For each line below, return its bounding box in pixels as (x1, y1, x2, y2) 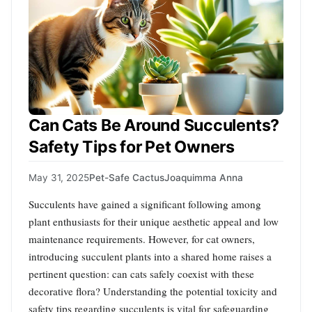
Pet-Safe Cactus (89, 172, 164, 184)
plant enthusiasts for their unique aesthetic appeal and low (29, 214, 279, 229)
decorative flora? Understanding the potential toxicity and (29, 284, 277, 299)
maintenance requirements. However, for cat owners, (29, 232, 255, 247)
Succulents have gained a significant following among (29, 197, 261, 212)
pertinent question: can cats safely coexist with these (29, 267, 254, 281)
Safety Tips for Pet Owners (29, 136, 235, 157)
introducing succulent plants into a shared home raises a (29, 249, 272, 264)
